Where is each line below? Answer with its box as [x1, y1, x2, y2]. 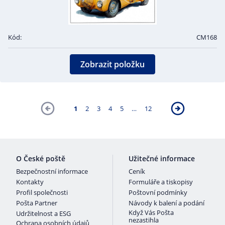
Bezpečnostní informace [16, 167, 88, 176]
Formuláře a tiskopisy [129, 177, 193, 186]
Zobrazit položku [80, 59, 145, 70]
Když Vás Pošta [129, 208, 174, 217]
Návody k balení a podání [129, 198, 204, 207]
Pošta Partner [16, 198, 57, 207]
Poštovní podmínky [129, 188, 187, 197]
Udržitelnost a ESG [16, 209, 71, 218]
